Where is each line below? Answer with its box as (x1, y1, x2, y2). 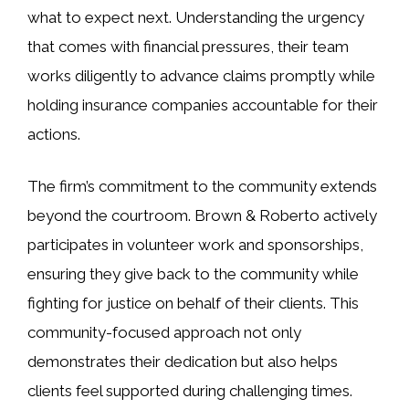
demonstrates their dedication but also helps (27, 352, 338, 371)
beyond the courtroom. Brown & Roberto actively (27, 206, 377, 225)
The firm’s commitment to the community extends (27, 177, 377, 195)
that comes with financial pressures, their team (27, 37, 349, 56)
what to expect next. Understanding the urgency (27, 7, 364, 26)
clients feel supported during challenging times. (27, 382, 352, 400)
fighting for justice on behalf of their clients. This (27, 294, 359, 312)
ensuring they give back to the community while (27, 265, 359, 283)
